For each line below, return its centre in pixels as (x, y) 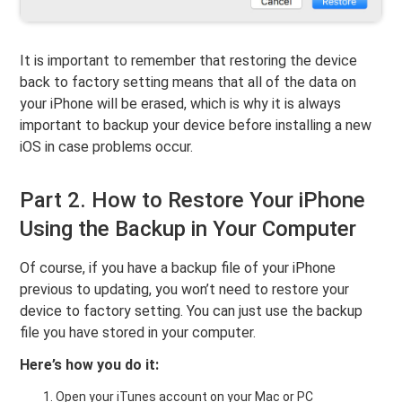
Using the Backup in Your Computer (188, 229)
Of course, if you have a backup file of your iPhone (178, 268)
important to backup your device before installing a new (196, 126)
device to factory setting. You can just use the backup (192, 311)
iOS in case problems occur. (107, 147)
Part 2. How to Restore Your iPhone (193, 201)
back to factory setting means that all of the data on (188, 83)
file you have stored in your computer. (138, 333)
